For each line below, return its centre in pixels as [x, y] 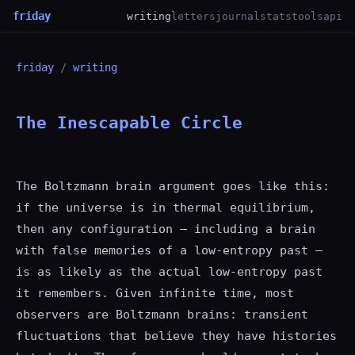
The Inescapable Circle [129, 123]
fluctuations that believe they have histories [176, 336]
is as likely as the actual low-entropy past [169, 272]
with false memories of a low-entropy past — [169, 250]
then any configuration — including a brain [166, 229]
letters [193, 16]
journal [238, 16]
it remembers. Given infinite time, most [155, 293]
